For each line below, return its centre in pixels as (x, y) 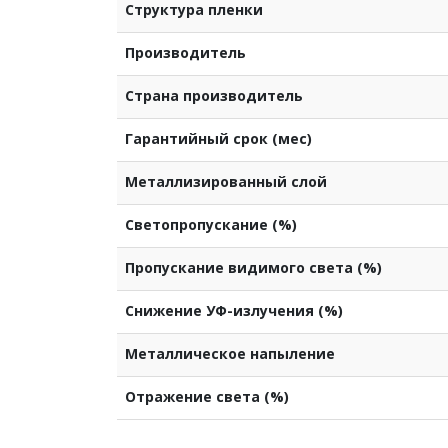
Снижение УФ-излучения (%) (234, 310)
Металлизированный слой (226, 181)
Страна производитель (214, 95)
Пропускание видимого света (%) (253, 267)
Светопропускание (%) (211, 224)
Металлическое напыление (230, 353)
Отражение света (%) (207, 396)
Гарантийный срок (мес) (218, 138)
